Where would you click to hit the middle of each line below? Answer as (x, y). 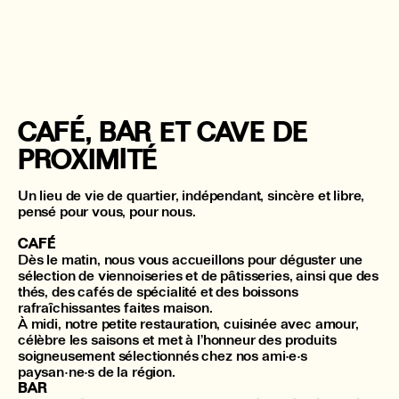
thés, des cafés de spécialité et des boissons (158, 291)
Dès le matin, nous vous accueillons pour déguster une (191, 259)
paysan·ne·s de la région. (97, 371)
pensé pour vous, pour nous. (107, 211)
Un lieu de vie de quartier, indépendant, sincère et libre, (191, 195)
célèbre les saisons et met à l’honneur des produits (177, 339)
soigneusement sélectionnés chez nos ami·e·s (163, 355)
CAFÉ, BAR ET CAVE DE (163, 131)
